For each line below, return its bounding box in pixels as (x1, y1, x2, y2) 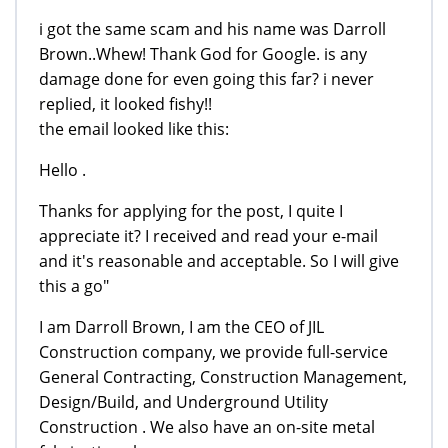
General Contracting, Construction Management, (39, 365, 407, 388)
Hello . (39, 158, 86, 181)
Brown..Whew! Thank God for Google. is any (39, 42, 367, 65)
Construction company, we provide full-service (39, 340, 388, 363)
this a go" (39, 274, 109, 297)
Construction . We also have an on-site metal (39, 415, 375, 438)
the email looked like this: (39, 117, 229, 140)
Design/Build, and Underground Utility (39, 390, 328, 413)
